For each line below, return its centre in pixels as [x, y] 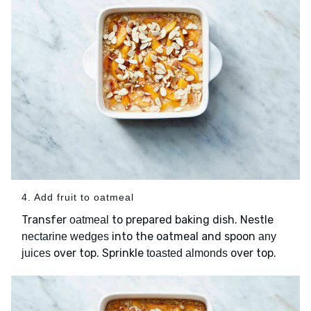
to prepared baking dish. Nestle [191, 219]
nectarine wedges [65, 236]
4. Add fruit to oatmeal [78, 197]
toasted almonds [187, 253]
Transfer [45, 219]
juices [36, 253]
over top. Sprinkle [99, 253]
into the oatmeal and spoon [184, 236]
